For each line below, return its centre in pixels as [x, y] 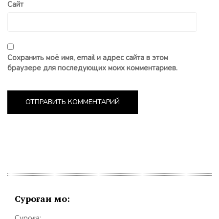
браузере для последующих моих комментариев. [92, 68]
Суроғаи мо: [42, 199]
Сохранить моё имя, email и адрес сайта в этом [88, 58]
